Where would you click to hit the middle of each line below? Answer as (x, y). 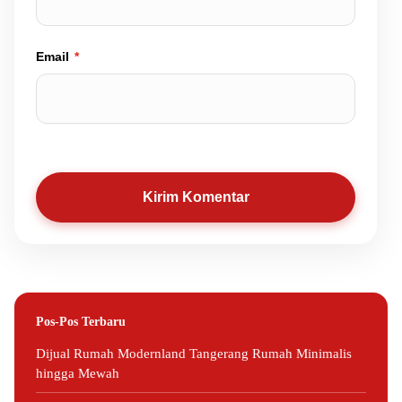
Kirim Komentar (196, 197)
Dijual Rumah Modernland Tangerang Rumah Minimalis (194, 354)
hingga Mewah (78, 373)
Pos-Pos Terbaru (81, 321)
